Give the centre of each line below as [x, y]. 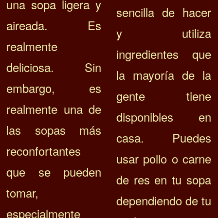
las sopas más [54, 130]
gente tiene [163, 96]
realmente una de [54, 109]
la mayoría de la [163, 75]
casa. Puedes [163, 138]
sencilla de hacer [163, 12]
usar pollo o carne [163, 159]
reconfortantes [44, 151]
